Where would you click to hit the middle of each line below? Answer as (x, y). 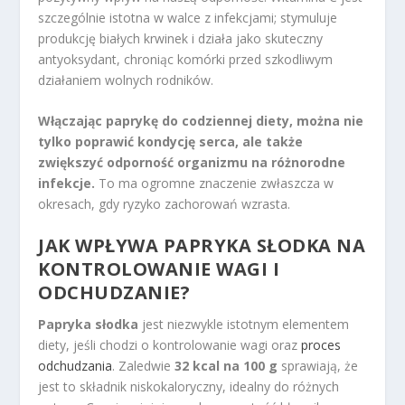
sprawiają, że (318, 366)
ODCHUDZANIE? (114, 293)
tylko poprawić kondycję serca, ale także (171, 141)
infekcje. (67, 183)
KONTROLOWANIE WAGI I (159, 269)
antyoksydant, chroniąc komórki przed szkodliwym (186, 59)
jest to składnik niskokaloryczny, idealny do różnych (189, 387)
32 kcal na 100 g (226, 366)
